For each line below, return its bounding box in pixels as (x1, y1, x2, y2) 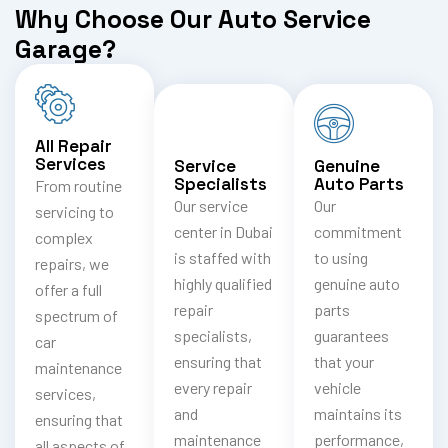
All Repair (35, 135, 112, 158)
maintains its (313, 404, 402, 424)
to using (313, 248, 368, 268)
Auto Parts (313, 173, 404, 196)
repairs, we (35, 254, 109, 274)
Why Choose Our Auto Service (15, 3, 371, 36)
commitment (313, 222, 402, 242)
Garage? (15, 33, 116, 66)
